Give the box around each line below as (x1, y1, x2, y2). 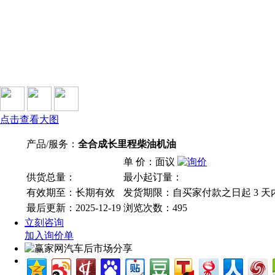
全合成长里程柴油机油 (78, 138, 176, 149)
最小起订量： (123, 171, 182, 182)
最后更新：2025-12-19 (26, 202, 121, 213)
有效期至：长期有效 (26, 187, 115, 198)
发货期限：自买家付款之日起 (123, 187, 254, 198)
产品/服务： (26, 138, 78, 149)
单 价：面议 (123, 156, 177, 167)
